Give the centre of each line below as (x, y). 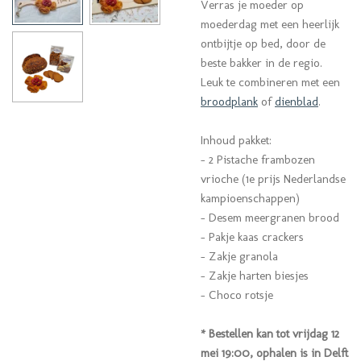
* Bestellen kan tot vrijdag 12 (270, 334)
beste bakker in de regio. (263, 63)
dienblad (297, 102)
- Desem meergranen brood (270, 218)
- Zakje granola (239, 257)
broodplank (229, 102)
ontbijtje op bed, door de (263, 44)
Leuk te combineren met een (270, 83)
